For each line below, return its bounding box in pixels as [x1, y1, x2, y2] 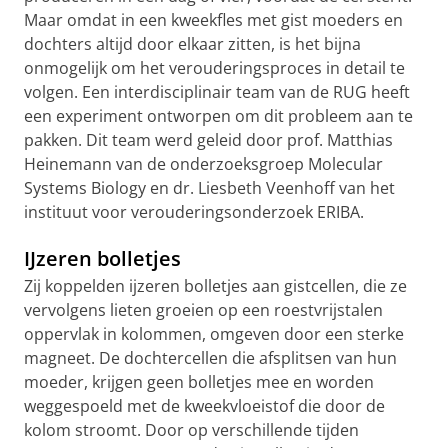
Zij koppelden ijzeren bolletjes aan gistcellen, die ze [24, 274, 407, 297]
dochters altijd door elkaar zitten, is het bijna [24, 32, 361, 55]
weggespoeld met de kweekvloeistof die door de [24, 394, 385, 417]
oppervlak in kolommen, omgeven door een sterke [24, 322, 404, 345]
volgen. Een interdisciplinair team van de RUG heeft [24, 80, 410, 103]
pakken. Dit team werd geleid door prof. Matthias [24, 128, 393, 151]
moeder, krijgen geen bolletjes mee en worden [24, 370, 374, 393]
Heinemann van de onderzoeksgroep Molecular [24, 152, 383, 175]
